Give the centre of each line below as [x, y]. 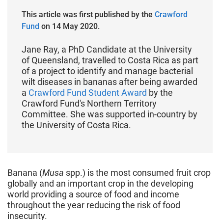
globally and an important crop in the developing [100, 183]
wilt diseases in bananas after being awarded [109, 82]
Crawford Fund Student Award [87, 92]
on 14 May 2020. [70, 26]
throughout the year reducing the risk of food [94, 205]
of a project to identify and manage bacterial [107, 71]
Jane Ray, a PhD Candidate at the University [107, 49]
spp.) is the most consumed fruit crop [138, 172]
